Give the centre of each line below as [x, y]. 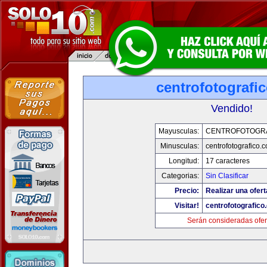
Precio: [187, 191]
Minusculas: [179, 146]
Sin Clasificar [227, 176]
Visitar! [187, 206]
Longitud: [184, 161]
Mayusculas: [178, 131]
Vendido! [232, 108]
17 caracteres [227, 161]
